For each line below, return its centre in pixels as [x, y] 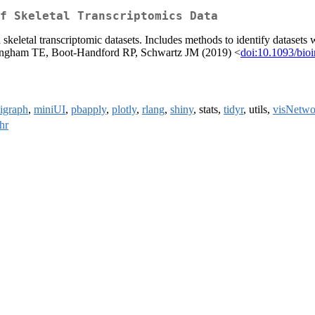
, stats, [208, 110]
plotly [124, 110]
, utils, [258, 110]
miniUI [50, 110]
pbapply [89, 110]
